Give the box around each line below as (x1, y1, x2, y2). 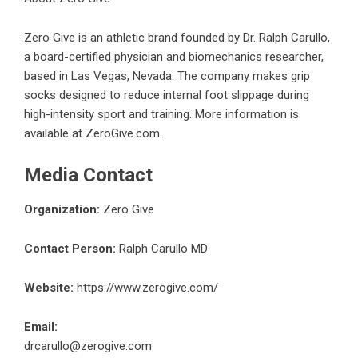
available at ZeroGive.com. (24, 125, 162, 141)
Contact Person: (24, 241, 116, 256)
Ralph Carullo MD (116, 241, 208, 256)
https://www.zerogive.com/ (77, 280, 218, 295)
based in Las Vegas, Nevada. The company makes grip (24, 68, 310, 83)
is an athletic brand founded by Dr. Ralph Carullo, (75, 30, 330, 45)
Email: (24, 319, 58, 334)
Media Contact (24, 163, 153, 186)
